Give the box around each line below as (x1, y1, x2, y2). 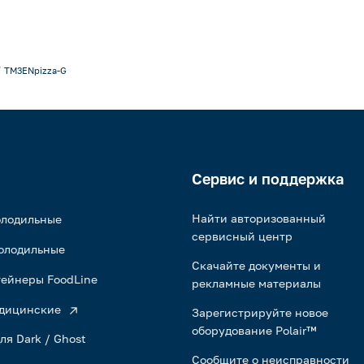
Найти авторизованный (192, 211, 326, 225)
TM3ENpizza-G (4, 65, 67, 76)
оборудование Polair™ (192, 323, 316, 337)
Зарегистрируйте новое (192, 305, 328, 319)
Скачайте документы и (192, 258, 321, 272)
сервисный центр (192, 229, 292, 243)
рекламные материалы (192, 276, 321, 290)
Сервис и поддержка (192, 170, 344, 188)
